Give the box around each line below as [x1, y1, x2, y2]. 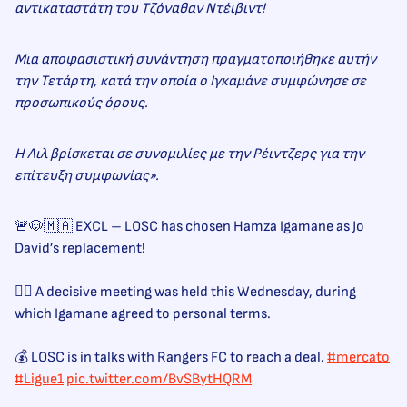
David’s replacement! [15, 240, 145, 258]
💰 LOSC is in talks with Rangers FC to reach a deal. [15, 349, 327, 367]
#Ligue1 [15, 371, 64, 389]
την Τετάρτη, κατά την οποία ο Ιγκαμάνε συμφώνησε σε [15, 73, 366, 91]
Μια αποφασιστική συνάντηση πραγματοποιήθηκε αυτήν [15, 51, 376, 69]
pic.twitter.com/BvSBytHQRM [66, 371, 252, 389]
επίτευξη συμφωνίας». [15, 167, 159, 185]
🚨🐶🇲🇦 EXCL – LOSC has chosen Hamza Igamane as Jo [15, 218, 364, 236]
